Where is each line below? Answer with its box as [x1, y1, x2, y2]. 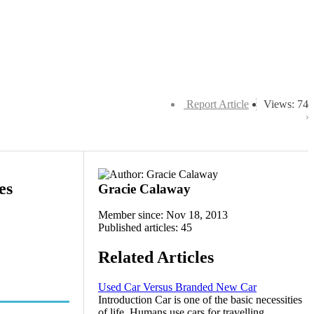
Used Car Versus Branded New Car [98, 280, 257, 293]
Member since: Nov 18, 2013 [98, 209, 228, 221]
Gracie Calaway [98, 182, 191, 196]
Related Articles [98, 247, 214, 266]
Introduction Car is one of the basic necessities [98, 293, 302, 306]
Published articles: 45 [98, 221, 192, 233]
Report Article [186, 98, 249, 110]
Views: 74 [264, 98, 308, 110]
